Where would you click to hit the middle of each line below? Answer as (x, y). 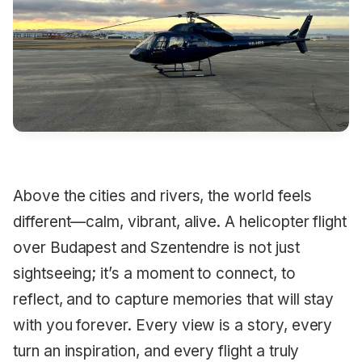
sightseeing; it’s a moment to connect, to (154, 273)
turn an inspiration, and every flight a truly (156, 351)
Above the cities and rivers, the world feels (162, 196)
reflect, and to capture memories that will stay (174, 299)
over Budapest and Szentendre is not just (156, 247)
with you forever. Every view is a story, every (173, 325)
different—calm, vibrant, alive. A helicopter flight (180, 221)
